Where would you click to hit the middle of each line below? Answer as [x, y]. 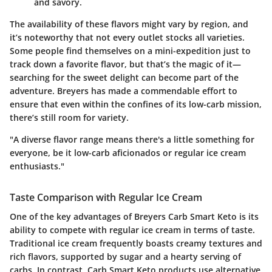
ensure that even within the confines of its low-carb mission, [136, 104]
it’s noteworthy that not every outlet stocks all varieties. [127, 38]
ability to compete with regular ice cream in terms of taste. [132, 230]
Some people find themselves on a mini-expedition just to [130, 51]
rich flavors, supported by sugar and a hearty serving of [125, 257]
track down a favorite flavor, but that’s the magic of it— [125, 64]
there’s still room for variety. [69, 118]
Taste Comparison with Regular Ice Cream [106, 198]
